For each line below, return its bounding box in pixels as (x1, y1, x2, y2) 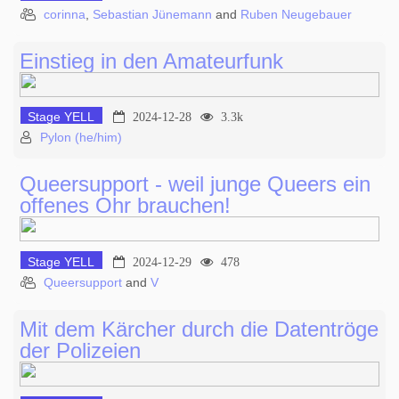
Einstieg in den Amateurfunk (20, 48, 283, 73)
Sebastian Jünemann (93, 6, 212, 21)
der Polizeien (20, 338, 141, 362)
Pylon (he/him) (40, 130, 122, 145)
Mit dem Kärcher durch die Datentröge (20, 316, 379, 341)
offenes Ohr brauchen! (20, 193, 231, 218)
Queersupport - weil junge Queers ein (20, 172, 370, 197)
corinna (44, 6, 85, 21)
